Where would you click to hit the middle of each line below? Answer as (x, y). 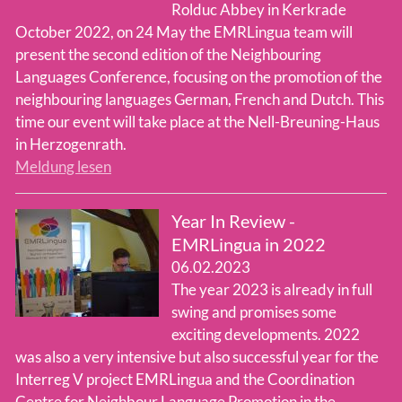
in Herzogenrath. (71, 144)
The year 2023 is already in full (271, 290)
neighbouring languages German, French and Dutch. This (200, 100)
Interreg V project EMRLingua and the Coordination (185, 380)
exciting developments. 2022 (265, 335)
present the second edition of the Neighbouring (168, 55)
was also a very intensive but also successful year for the (197, 357)
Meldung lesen (63, 167)
